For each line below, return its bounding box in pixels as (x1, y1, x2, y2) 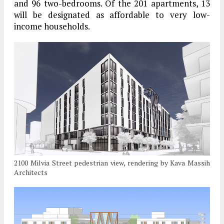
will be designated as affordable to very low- (14, 9, 210, 21)
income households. (14, 20, 90, 32)
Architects (14, 167, 47, 177)
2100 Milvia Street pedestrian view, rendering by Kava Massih (14, 157, 210, 167)
